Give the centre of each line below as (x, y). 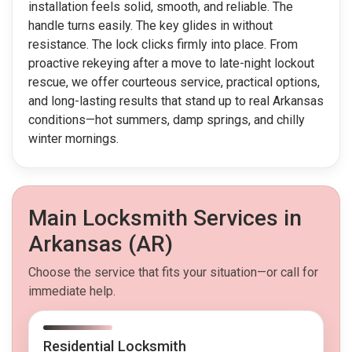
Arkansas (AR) (101, 244)
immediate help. (72, 291)
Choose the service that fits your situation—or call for (173, 273)
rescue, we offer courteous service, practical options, (174, 82)
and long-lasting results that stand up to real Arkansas (176, 101)
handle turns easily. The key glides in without (150, 26)
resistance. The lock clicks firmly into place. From (163, 45)
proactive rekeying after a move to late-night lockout (171, 64)
